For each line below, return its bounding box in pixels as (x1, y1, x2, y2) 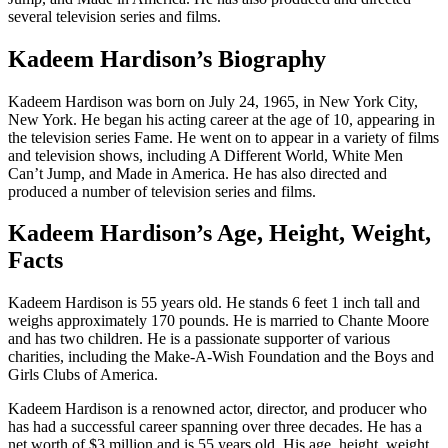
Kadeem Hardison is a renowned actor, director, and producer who (8, 400, 427, 418)
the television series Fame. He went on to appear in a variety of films (8, 128, 439, 146)
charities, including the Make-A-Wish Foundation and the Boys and (8, 348, 434, 366)
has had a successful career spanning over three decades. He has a (8, 418, 422, 436)
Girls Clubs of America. (8, 366, 158, 384)
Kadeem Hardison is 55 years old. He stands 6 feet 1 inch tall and (8, 294, 420, 312)
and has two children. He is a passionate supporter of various (8, 330, 390, 348)
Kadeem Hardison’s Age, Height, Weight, (8, 220, 431, 247)
